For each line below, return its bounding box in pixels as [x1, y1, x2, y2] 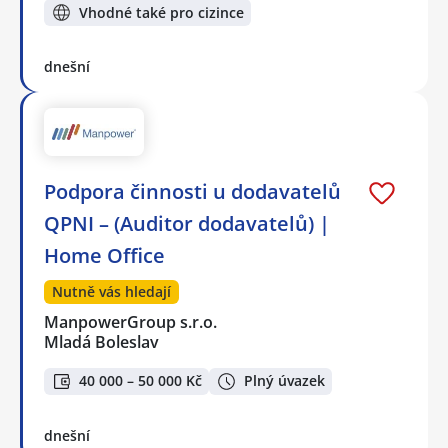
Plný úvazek [244, 371, 325, 391]
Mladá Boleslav [44, 331, 159, 354]
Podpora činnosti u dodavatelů [44, 178, 341, 206]
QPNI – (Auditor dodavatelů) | [44, 210, 330, 238]
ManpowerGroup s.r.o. [44, 311, 219, 334]
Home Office [44, 242, 165, 270]
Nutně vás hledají [52, 282, 171, 302]
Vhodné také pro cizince [79, 2, 244, 22]
